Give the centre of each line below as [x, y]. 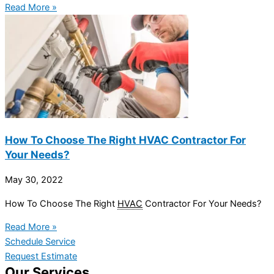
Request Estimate [41, 257]
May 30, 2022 [34, 180]
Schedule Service [40, 242]
